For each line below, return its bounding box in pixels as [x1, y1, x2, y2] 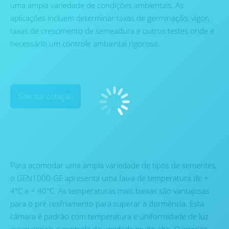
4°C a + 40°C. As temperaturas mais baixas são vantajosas [10, 186, 210, 196]
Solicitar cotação [18, 92, 73, 101]
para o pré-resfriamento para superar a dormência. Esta [10, 198, 204, 209]
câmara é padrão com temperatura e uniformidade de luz [10, 211, 209, 222]
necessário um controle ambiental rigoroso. [10, 38, 160, 49]
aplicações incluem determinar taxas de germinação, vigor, [10, 13, 210, 24]
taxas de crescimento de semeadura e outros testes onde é [10, 26, 214, 36]
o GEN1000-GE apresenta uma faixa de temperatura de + [10, 173, 209, 184]
